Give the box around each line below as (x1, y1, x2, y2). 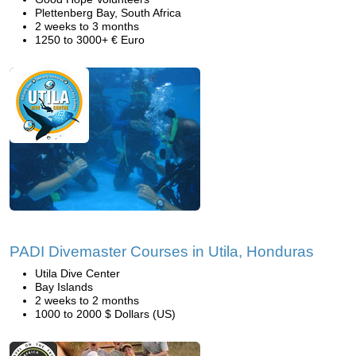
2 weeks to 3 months (35, 20, 139, 33)
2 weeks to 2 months (35, 294, 139, 307)
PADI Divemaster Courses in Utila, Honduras (10, 243, 314, 260)
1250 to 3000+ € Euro (35, 33, 145, 46)
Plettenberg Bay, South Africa (35, 6, 181, 19)
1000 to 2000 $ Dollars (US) (35, 308, 176, 320)
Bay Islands (35, 281, 93, 293)
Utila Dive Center (35, 267, 120, 280)
